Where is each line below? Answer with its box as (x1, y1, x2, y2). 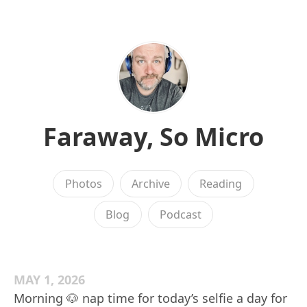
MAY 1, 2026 (14, 271, 85, 288)
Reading (199, 176, 243, 191)
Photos (64, 176, 102, 191)
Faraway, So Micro (43, 120, 264, 153)
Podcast (159, 207, 201, 222)
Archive (132, 176, 170, 191)
